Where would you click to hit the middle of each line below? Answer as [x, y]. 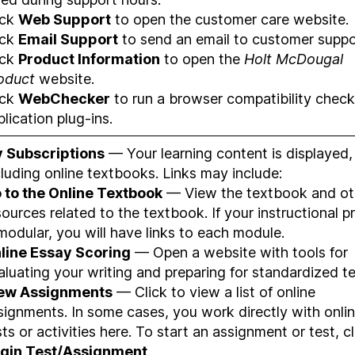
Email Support [68, 39]
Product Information [89, 59]
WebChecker [64, 98]
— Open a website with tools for [239, 252]
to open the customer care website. [230, 19]
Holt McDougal [294, 59]
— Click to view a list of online [214, 292]
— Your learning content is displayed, [229, 153]
